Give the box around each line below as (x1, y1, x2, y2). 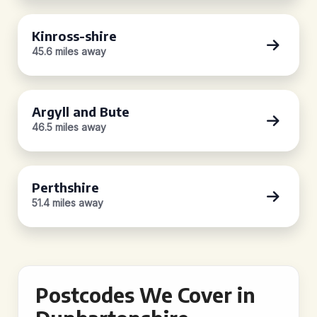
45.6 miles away (32, 45, 106, 57)
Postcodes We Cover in (35, 282, 255, 307)
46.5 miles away (32, 121, 106, 133)
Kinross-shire (32, 28, 117, 44)
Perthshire (32, 179, 99, 195)
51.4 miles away (32, 197, 103, 209)
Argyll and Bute (32, 103, 129, 120)
